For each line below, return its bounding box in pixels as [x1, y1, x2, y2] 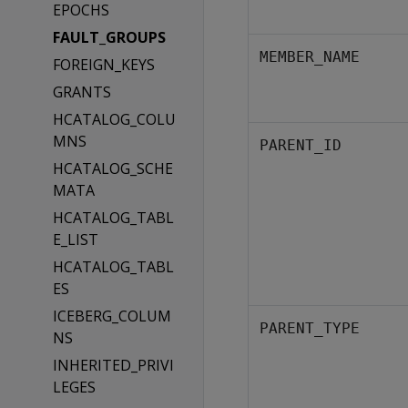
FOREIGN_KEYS [52, 55, 155, 75]
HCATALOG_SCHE [52, 158, 173, 178]
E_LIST [52, 229, 98, 250]
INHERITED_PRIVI [52, 355, 174, 375]
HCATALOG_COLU [52, 109, 176, 129]
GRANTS [52, 82, 111, 102]
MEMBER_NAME [260, 48, 360, 66]
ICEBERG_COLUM [52, 306, 171, 326]
